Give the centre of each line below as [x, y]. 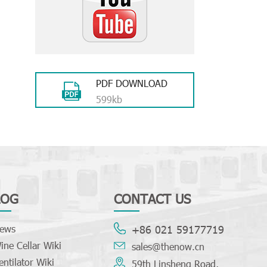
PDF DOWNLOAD [132, 83]
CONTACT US [152, 198]
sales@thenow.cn [168, 247]
